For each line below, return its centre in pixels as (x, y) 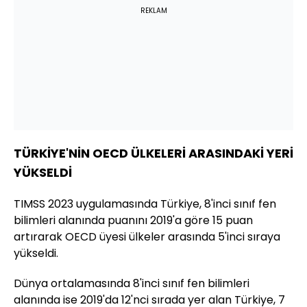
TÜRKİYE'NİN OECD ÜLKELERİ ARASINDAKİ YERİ (153, 153)
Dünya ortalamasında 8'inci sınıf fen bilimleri (132, 284)
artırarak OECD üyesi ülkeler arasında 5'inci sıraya (147, 237)
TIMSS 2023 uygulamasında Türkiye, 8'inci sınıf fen (145, 204)
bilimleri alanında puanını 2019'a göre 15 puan (133, 221)
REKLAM (153, 11)
